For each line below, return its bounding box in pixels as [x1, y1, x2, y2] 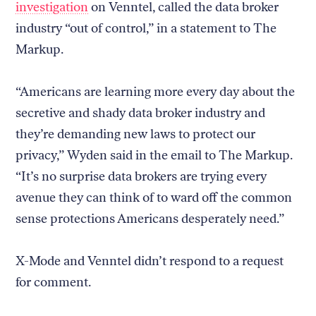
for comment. [16, 274, 95, 290]
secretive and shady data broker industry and [16, 104, 266, 121]
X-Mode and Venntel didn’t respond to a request [16, 253, 284, 269]
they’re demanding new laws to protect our [16, 126, 256, 142]
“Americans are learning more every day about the [16, 83, 296, 99]
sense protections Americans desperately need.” [16, 210, 285, 226]
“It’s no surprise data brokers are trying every [16, 168, 267, 184]
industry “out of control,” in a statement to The [16, 20, 277, 36]
